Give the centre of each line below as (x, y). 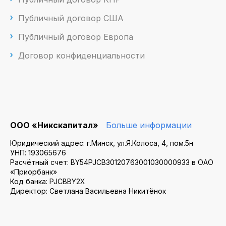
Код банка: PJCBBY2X (48, 182)
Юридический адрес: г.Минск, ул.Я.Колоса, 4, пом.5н (102, 143)
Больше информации (149, 125)
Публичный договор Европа (76, 37)
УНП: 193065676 (38, 153)
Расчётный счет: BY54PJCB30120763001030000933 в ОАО (112, 162)
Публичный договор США (71, 18)
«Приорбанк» (34, 172)
